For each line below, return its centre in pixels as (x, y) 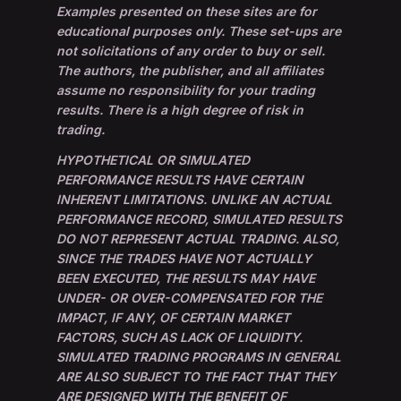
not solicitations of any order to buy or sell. (191, 51)
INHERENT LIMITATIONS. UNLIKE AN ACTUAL (195, 200)
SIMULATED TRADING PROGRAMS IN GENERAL (199, 357)
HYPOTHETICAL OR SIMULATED (154, 160)
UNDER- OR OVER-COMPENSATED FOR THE (190, 298)
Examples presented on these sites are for (187, 12)
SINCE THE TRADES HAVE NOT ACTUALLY (184, 259)
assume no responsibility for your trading (186, 90)
